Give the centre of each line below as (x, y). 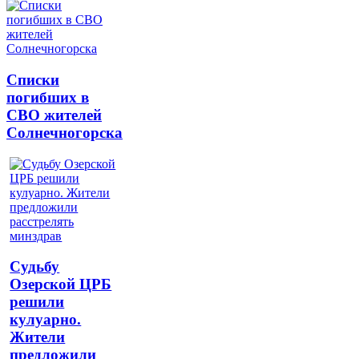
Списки (33, 79)
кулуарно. (46, 320)
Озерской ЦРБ (61, 284)
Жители (38, 337)
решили (37, 302)
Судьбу (35, 267)
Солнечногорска (65, 132)
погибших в (48, 97)
